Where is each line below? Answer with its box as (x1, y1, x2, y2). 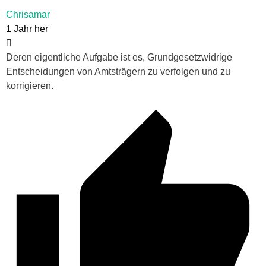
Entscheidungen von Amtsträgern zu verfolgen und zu (6, 66, 230, 77)
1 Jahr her (6, 23, 48, 34)
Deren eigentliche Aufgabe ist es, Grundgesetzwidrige (6, 52, 232, 62)
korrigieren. (6, 80, 53, 91)
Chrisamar (6, 9, 50, 20)
